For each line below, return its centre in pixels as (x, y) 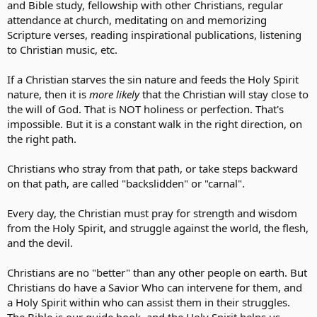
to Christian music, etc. (62, 49)
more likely (116, 94)
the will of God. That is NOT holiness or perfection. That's (145, 109)
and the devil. (40, 242)
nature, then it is (48, 94)
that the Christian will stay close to (225, 94)
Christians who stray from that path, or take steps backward (152, 168)
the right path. (42, 138)
